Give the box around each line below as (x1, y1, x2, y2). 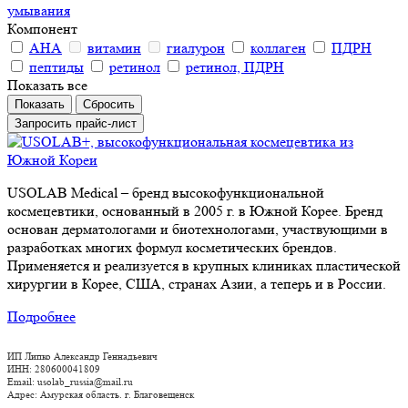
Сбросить (83, 97, 135, 111)
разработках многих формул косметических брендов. (7, 238, 337, 256)
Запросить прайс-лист (15, 116, 137, 130)
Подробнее (7, 307, 76, 325)
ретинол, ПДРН (186, 57, 284, 76)
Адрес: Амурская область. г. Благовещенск (7, 387, 194, 401)
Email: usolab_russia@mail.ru (7, 374, 133, 388)
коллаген (250, 38, 306, 56)
